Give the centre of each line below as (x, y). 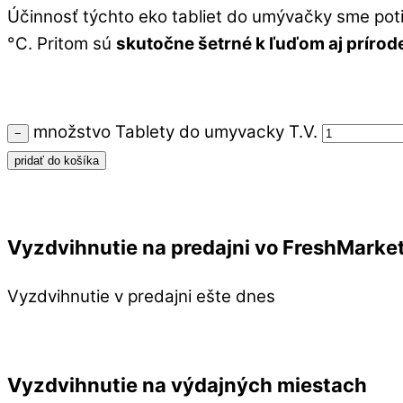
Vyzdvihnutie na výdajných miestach (187, 385)
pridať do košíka (57, 160)
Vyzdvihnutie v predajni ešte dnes (141, 296)
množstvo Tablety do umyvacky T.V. (175, 131)
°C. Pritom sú (62, 44)
